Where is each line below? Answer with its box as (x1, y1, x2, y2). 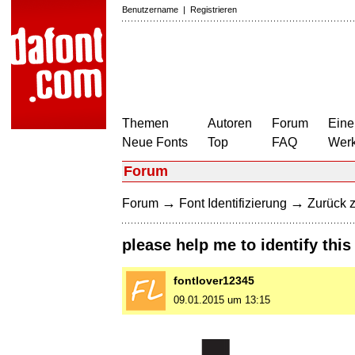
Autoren (208, 116, 252, 130)
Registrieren (190, 5, 237, 14)
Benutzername (122, 5, 178, 14)
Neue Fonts (122, 136, 188, 149)
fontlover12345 (174, 274, 254, 288)
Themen (122, 116, 169, 130)
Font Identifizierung (179, 197, 287, 210)
